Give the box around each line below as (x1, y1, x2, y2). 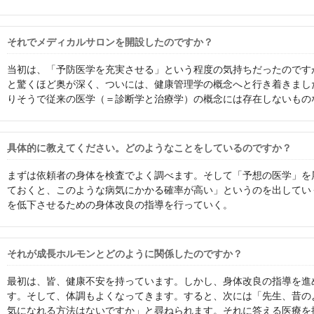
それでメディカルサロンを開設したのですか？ (7, 36, 213, 48)
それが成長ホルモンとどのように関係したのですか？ (7, 248, 243, 259)
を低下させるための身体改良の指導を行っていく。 (7, 199, 233, 210)
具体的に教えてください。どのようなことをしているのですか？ (7, 142, 292, 153)
